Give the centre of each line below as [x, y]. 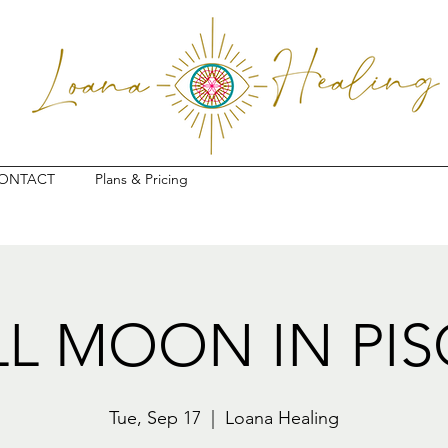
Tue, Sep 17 [155, 418]
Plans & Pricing [141, 179]
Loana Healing [282, 418]
